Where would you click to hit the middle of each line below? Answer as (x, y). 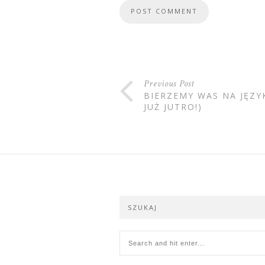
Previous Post (169, 84)
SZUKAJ (143, 207)
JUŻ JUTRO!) (173, 107)
